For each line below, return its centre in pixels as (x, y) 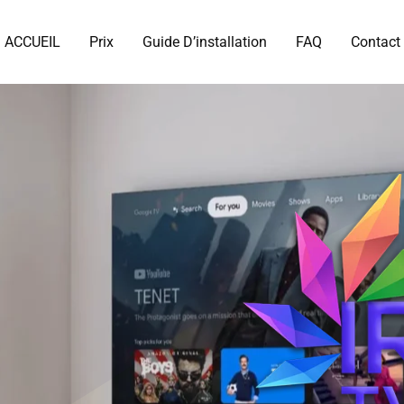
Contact (375, 42)
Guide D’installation (204, 42)
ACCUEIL (32, 42)
